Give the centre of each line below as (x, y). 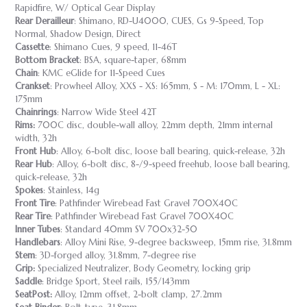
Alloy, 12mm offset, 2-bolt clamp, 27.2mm (137, 294)
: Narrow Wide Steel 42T (107, 112)
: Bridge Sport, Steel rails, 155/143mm (116, 281)
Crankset (33, 86)
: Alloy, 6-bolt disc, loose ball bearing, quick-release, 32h (171, 151)
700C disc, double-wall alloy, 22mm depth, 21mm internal (154, 125)
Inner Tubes (38, 229)
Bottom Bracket (47, 60)
